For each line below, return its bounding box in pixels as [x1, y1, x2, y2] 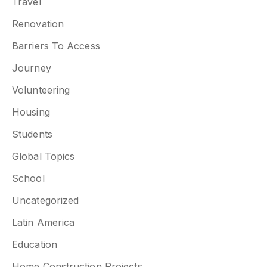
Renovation [12, 18, 64, 30]
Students [12, 128, 52, 141]
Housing [12, 106, 50, 119]
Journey [12, 62, 51, 74]
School [12, 172, 45, 185]
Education [12, 238, 57, 251]
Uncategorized [12, 194, 79, 207]
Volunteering [12, 84, 70, 97]
